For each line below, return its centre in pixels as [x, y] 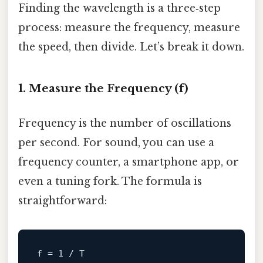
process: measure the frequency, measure [129, 27]
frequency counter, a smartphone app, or [129, 162]
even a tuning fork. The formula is [110, 182]
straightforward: [63, 201]
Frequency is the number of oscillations [125, 124]
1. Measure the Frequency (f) [103, 88]
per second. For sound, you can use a [116, 143]
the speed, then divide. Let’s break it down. [131, 47]
